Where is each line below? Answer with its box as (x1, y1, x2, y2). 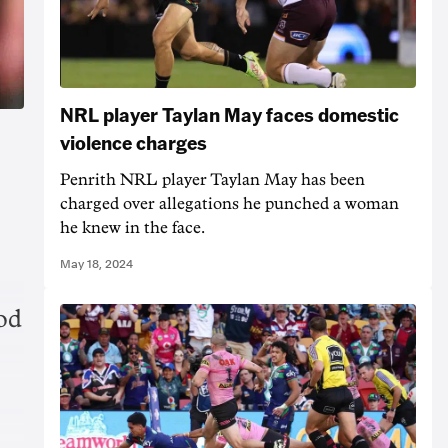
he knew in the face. (60, 220, 205, 237)
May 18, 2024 (60, 257, 133, 272)
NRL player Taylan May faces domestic (60, 101, 399, 128)
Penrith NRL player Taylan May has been (60, 172, 365, 189)
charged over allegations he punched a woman (60, 196, 399, 213)
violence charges (60, 129, 207, 156)
